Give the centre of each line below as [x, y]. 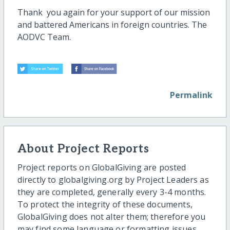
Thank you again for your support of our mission [113, 12]
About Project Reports [83, 149]
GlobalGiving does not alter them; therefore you [111, 216]
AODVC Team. [44, 37]
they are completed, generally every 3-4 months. [112, 192]
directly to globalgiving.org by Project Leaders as [113, 179]
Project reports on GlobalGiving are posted [102, 167]
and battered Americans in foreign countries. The [112, 25]
